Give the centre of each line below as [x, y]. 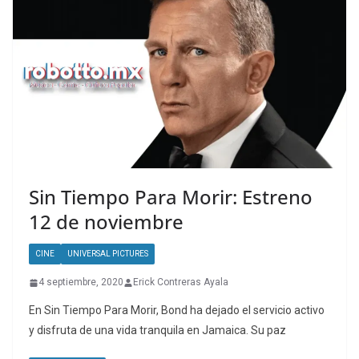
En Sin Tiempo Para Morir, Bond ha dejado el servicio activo [177, 311]
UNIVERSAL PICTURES [108, 254]
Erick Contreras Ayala [181, 282]
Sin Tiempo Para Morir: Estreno [171, 197]
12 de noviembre [106, 222]
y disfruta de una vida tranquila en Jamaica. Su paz [157, 331]
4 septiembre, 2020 [81, 282]
